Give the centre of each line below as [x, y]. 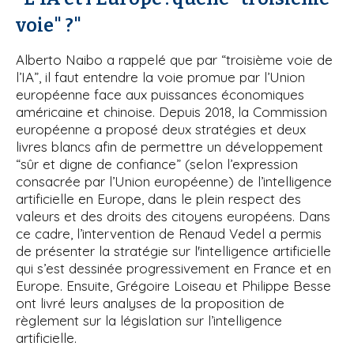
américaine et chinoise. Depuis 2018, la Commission [171, 111]
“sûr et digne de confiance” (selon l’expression [157, 164]
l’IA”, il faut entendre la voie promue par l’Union [160, 77]
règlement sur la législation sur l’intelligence [149, 320]
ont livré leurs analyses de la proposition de [150, 303]
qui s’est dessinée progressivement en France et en [173, 268]
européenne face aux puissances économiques [160, 94]
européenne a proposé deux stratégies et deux [161, 129]
